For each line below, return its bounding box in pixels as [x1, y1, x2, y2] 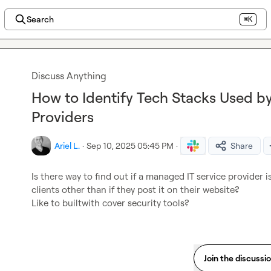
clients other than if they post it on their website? [31, 184, 239, 195]
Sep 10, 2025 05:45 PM [87, 140, 174, 151]
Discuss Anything [31, 70, 106, 82]
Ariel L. [54, 140, 80, 151]
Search [26, 14, 54, 24]
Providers [31, 108, 94, 126]
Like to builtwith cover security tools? [31, 197, 189, 209]
